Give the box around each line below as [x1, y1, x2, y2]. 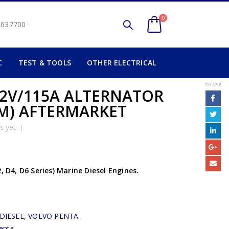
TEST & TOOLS [18, 58, 72, 67]
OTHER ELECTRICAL [87, 58, 156, 67]
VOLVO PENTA [28, 211, 79, 221]
